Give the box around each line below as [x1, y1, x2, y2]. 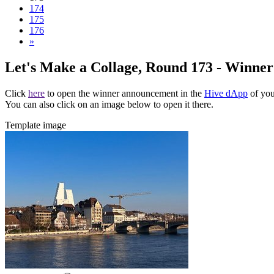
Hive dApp [204, 87, 248, 98]
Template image [5, 119, 66, 130]
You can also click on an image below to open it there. [5, 98, 213, 109]
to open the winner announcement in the [45, 87, 204, 98]
